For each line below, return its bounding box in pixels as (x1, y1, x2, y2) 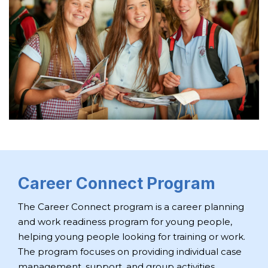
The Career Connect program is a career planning (18, 200, 244, 212)
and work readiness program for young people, (18, 215, 232, 227)
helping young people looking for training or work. (18, 230, 245, 242)
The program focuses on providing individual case (18, 245, 242, 257)
